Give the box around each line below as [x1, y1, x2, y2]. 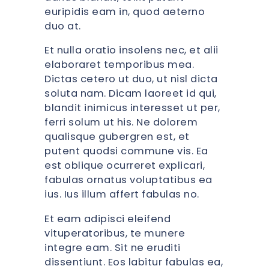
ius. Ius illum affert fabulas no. [44, 187, 199, 202]
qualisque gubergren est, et [44, 130, 190, 144]
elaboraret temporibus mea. [44, 58, 194, 72]
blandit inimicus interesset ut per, [44, 101, 220, 115]
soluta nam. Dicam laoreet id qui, [44, 86, 217, 101]
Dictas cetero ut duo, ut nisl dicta [44, 72, 218, 86]
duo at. [44, 19, 81, 33]
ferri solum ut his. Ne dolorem [44, 115, 198, 130]
